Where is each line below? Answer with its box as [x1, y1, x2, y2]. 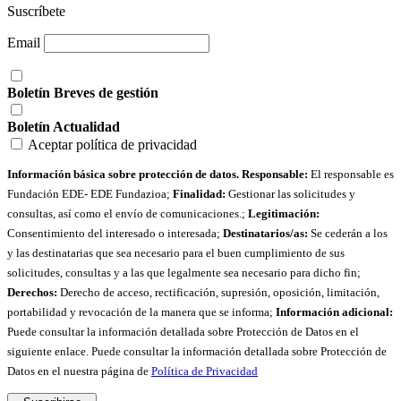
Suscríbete [7, 4, 65, 20]
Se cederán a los [308, 226, 388, 241]
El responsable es [308, 167, 394, 182]
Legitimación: [248, 207, 320, 221]
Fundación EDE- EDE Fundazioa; [7, 187, 173, 201]
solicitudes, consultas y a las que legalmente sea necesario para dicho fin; [7, 266, 361, 280]
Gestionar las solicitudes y [226, 187, 355, 201]
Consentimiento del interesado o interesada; [7, 226, 223, 241]
